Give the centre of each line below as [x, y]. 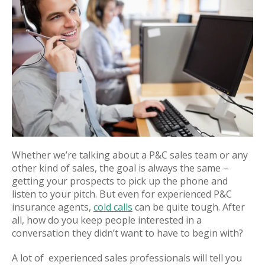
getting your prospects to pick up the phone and [120, 181]
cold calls [113, 207]
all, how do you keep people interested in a [107, 220]
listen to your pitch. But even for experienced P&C [122, 194]
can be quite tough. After [190, 207]
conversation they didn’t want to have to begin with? [127, 233]
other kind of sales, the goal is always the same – [120, 168]
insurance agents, [53, 207]
